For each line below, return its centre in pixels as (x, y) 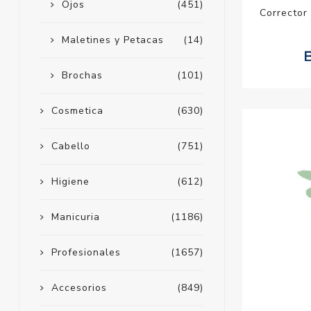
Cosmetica (77, 111)
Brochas (82, 76)
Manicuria (75, 217)
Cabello (70, 146)
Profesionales (86, 253)
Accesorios (79, 288)
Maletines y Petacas (112, 40)
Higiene (70, 182)
